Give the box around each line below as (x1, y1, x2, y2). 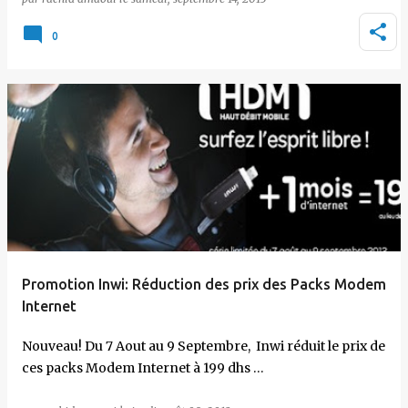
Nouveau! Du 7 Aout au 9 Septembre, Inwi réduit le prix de (22, 338, 385, 354)
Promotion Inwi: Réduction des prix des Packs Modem (22, 276, 386, 292)
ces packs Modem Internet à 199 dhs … (22, 360, 264, 376)
